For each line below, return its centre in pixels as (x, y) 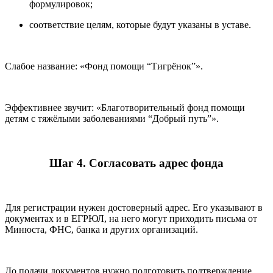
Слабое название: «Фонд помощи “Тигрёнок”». (104, 66)
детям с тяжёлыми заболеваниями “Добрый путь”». (112, 119)
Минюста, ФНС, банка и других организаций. (101, 229)
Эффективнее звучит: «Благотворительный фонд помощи (125, 108)
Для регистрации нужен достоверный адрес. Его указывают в (134, 207)
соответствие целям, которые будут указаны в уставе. (140, 25)
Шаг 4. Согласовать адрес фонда (136, 163)
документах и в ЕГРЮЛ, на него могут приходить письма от (131, 218)
